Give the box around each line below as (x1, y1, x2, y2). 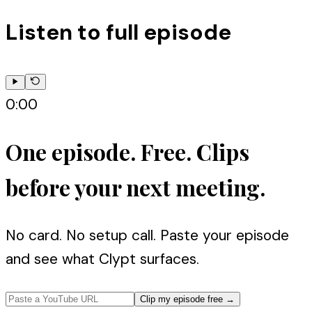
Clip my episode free (140, 293, 223, 304)
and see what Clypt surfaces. (6, 249, 199, 269)
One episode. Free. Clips (6, 136, 249, 166)
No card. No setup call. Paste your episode (6, 225, 289, 245)
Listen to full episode (6, 18, 231, 47)
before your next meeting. (6, 172, 265, 202)
